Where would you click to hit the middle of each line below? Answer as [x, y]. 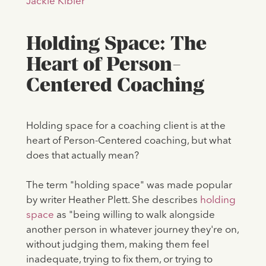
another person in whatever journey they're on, [132, 230]
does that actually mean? [82, 156]
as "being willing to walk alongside [134, 216]
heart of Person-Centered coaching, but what [128, 141]
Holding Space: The [116, 43]
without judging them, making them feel [117, 245]
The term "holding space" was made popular [129, 186]
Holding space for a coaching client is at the [126, 126]
